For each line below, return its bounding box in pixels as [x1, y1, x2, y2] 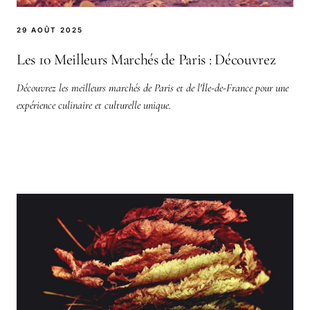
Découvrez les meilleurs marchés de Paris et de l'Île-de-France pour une [17, 80, 289, 95]
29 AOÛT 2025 [17, 25, 83, 34]
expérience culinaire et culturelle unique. [17, 98, 171, 112]
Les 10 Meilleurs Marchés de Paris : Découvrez [17, 50, 276, 69]
